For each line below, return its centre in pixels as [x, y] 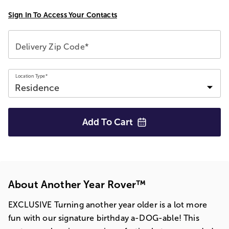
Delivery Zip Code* [52, 47]
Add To [98, 122]
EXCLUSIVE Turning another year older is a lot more [108, 205]
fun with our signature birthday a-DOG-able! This [104, 218]
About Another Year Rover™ [77, 185]
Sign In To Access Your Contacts [63, 15]
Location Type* [32, 76]
